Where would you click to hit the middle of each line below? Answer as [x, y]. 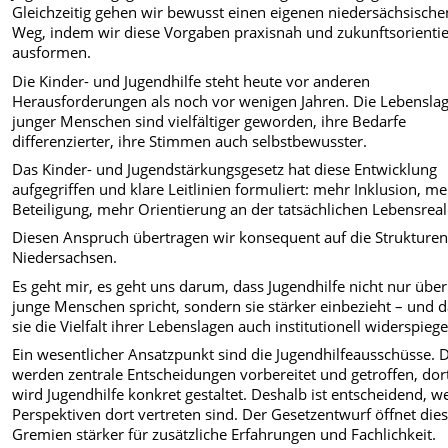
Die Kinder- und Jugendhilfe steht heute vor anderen [191, 80]
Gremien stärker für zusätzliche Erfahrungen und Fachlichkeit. [224, 434]
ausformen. [52, 52]
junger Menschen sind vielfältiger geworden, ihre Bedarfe [209, 120]
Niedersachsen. [65, 257]
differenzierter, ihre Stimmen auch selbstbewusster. [190, 140]
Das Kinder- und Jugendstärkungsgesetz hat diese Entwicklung [225, 169]
